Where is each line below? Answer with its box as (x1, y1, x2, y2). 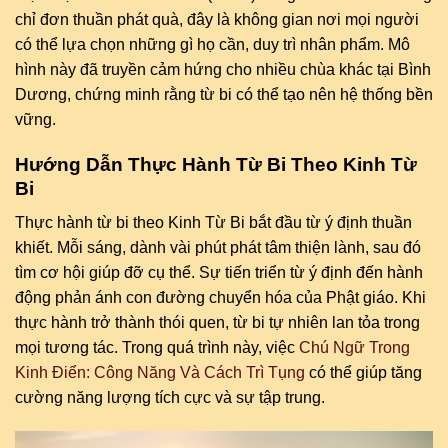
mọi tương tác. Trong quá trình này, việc (15, 339, 299, 357)
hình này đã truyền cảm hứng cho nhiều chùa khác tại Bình (15, 60, 431, 78)
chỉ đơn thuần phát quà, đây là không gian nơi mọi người (15, 10, 419, 28)
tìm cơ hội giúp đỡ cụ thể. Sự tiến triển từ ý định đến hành (15, 264, 423, 282)
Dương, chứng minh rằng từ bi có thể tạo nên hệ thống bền (15, 85, 433, 103)
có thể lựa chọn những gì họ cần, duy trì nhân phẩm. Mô (15, 35, 410, 53)
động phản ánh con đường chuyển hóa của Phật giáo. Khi (15, 289, 426, 307)
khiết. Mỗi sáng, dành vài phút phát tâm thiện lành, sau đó (15, 239, 421, 257)
